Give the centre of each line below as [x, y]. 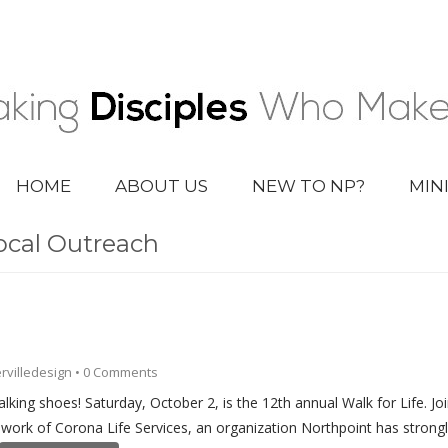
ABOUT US [161, 186]
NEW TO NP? [308, 186]
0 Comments [120, 372]
